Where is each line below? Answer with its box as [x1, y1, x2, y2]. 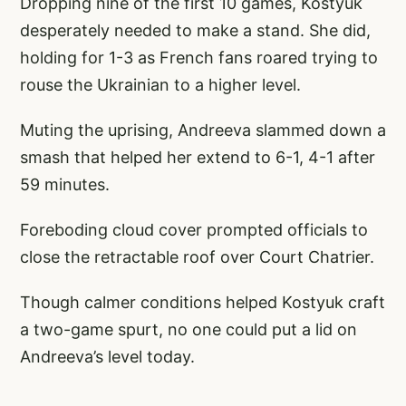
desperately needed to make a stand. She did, [20, 21, 371, 41]
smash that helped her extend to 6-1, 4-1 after [20, 148, 375, 168]
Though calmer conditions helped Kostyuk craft [20, 293, 385, 313]
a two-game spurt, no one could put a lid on [20, 320, 357, 340]
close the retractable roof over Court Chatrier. [20, 247, 374, 267]
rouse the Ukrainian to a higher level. [20, 75, 301, 95]
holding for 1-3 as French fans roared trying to [20, 48, 378, 68]
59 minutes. [20, 175, 110, 195]
